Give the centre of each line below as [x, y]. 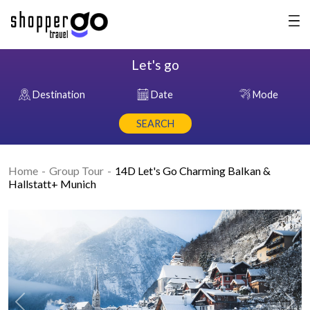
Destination [58, 94]
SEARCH [155, 124]
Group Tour [76, 171]
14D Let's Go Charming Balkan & [193, 171]
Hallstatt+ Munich [52, 184]
